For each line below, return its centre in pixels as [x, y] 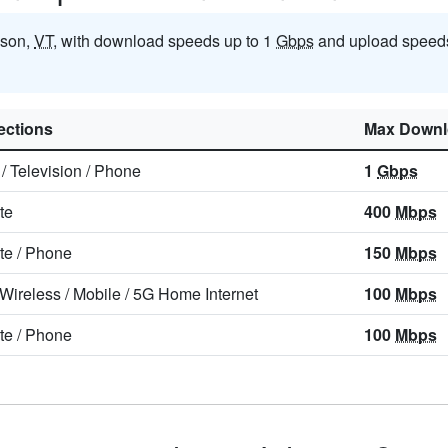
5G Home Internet [195, 294]
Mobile [97, 294]
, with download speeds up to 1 [164, 41]
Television [46, 171]
